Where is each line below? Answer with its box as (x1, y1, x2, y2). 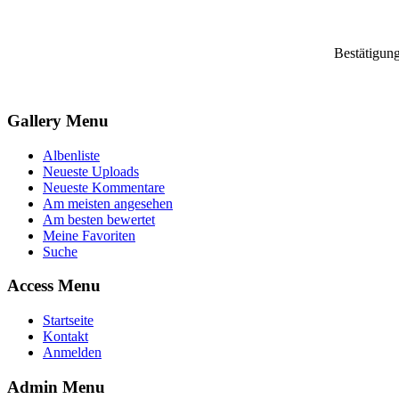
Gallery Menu (7, 111, 109, 131)
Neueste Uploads (43, 163, 139, 179)
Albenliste (43, 147, 100, 163)
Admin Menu (7, 377, 105, 396)
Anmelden (43, 345, 102, 361)
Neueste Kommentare (43, 179, 165, 195)
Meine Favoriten (43, 227, 135, 243)
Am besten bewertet (43, 211, 155, 227)
